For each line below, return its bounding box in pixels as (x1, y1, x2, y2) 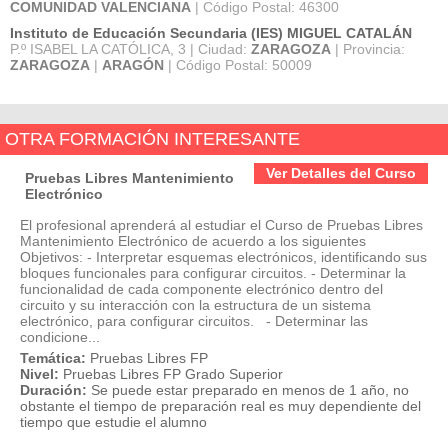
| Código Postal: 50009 (164, 57, 312, 73)
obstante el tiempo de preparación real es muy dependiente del (20, 398, 421, 414)
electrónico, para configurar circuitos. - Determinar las (20, 313, 368, 329)
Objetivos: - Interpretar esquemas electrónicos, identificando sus (20, 249, 427, 265)
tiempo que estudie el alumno (20, 414, 207, 430)
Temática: (20, 350, 86, 366)
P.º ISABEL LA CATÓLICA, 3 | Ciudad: (10, 41, 251, 57)
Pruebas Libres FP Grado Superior (63, 366, 283, 382)
